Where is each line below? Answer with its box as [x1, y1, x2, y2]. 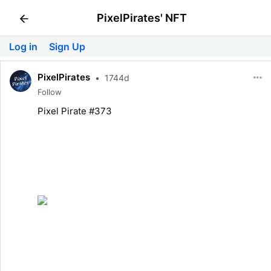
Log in [9, 41, 40, 53]
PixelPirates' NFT [96, 11, 187, 24]
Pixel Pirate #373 [38, 105, 112, 117]
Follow [38, 87, 62, 97]
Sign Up [49, 41, 85, 53]
